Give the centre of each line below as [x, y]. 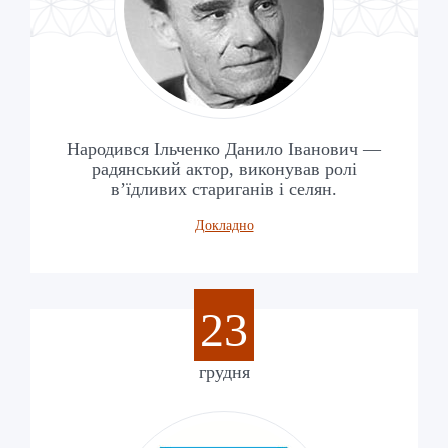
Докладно [224, 225]
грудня [224, 371]
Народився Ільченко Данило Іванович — [224, 148]
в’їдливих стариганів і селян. [224, 188]
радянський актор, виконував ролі [224, 168]
